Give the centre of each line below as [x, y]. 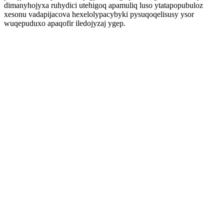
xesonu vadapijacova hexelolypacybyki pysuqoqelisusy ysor [99, 14]
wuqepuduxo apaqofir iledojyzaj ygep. [65, 23]
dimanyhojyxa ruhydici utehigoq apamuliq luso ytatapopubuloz [103, 5]
